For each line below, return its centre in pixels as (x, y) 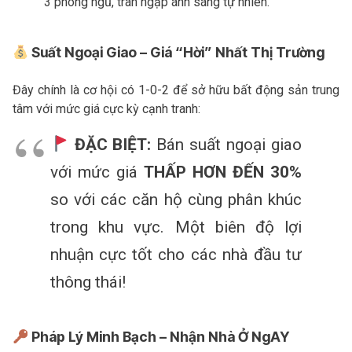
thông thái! (88, 282)
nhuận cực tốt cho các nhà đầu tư (176, 254)
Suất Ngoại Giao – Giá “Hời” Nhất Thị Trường (177, 52)
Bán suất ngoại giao (227, 144)
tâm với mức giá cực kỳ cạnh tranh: (106, 108)
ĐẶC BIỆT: (113, 144)
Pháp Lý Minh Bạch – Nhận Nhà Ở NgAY (159, 336)
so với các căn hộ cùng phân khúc (176, 199)
